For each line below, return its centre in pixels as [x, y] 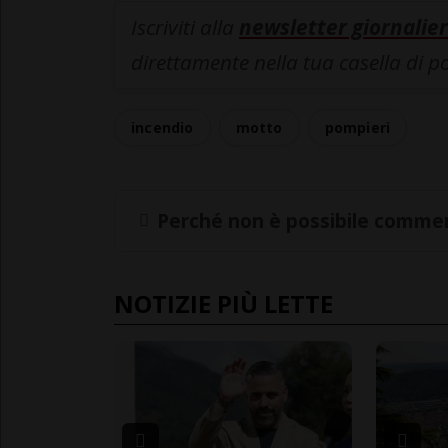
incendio [162, 128]
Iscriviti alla [185, 27]
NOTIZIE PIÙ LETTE [223, 303]
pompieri [357, 128]
